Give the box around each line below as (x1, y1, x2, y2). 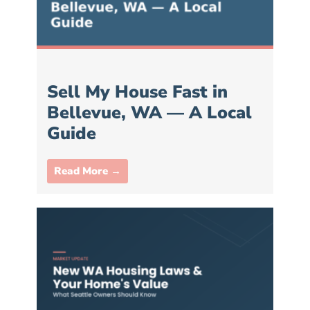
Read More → (54, 163, 121, 178)
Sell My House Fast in (47, 80, 228, 104)
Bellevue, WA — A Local (47, 100, 252, 125)
